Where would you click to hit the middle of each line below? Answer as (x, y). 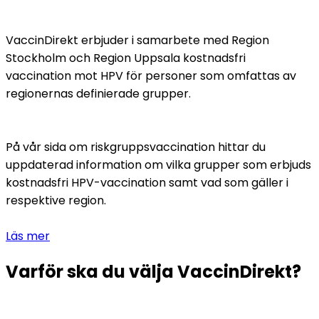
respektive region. (56, 200)
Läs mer (28, 236)
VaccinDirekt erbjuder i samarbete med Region (137, 40)
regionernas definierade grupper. (98, 93)
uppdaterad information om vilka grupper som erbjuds (158, 164)
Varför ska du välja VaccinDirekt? (153, 271)
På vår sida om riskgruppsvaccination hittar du (136, 147)
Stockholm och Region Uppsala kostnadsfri (126, 58)
